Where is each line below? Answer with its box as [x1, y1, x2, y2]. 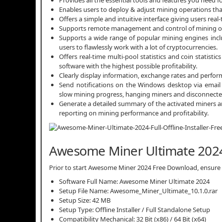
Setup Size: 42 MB [59, 196, 111, 205]
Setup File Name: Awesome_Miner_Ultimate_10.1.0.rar [59, 186, 218, 196]
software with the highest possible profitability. [59, 61, 197, 70]
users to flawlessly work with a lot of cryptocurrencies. [59, 42, 218, 52]
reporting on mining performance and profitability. [59, 108, 209, 117]
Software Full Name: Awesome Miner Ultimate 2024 [59, 177, 210, 186]
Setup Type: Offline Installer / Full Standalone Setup [59, 205, 210, 215]
